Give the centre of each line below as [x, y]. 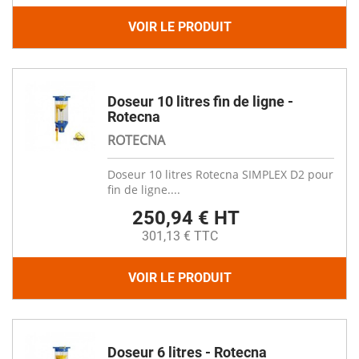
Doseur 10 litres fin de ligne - [200, 101]
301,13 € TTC [179, 236]
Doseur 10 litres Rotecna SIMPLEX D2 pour [220, 174]
